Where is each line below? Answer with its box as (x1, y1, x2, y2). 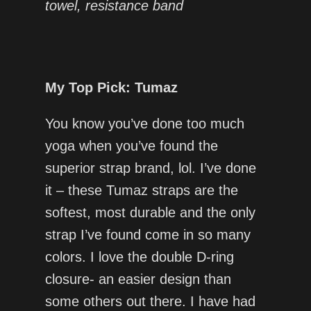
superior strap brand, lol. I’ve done (44, 160, 256, 176)
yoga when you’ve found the (44, 138, 218, 154)
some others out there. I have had (44, 294, 255, 310)
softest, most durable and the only (44, 205, 255, 221)
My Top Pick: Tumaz (44, 80, 178, 96)
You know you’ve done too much (44, 116, 244, 132)
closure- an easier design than (44, 271, 231, 287)
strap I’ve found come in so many (44, 227, 251, 243)
